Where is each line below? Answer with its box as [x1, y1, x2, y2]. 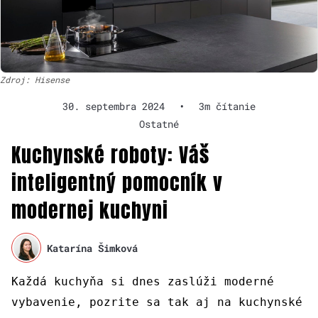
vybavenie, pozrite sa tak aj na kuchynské [11, 295, 302, 309]
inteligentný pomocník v [11, 168, 223, 198]
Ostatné [139, 117, 179, 131]
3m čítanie [199, 99, 256, 114]
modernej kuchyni [11, 195, 168, 226]
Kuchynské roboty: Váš [11, 140, 209, 170]
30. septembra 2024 [62, 99, 165, 114]
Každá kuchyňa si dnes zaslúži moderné [11, 275, 274, 289]
